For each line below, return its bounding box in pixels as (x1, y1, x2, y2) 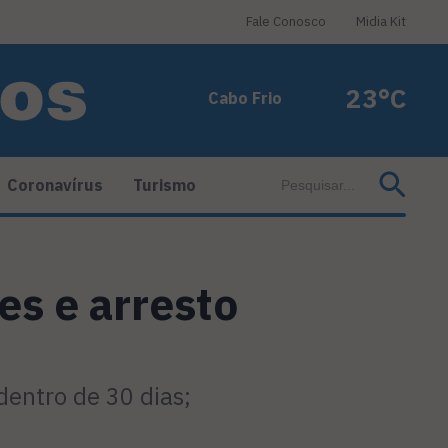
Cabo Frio (208, 88, 282, 108)
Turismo (133, 175, 196, 196)
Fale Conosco (246, 13, 326, 30)
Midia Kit (356, 13, 406, 30)
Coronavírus (7, 175, 103, 196)
